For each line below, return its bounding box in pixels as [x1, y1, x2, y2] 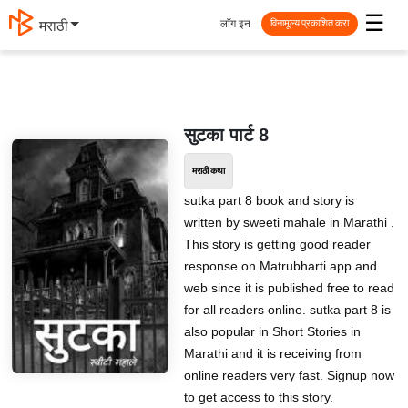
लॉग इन [220, 14, 250, 33]
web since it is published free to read [183, 280, 394, 295]
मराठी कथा [191, 164, 225, 178]
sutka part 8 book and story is [183, 193, 354, 208]
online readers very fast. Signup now [183, 368, 394, 382]
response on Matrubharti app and [183, 259, 377, 273]
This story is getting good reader [183, 237, 371, 251]
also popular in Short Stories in [183, 324, 361, 339]
